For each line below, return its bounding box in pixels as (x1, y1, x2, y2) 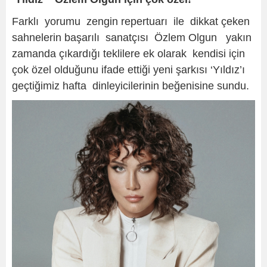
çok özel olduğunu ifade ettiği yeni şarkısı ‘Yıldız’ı (12, 63, 245, 76)
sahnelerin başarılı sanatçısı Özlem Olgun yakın (12, 31, 252, 44)
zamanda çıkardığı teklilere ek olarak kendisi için (12, 47, 245, 60)
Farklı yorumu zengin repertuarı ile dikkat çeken (12, 15, 250, 27)
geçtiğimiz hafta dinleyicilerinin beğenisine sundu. (12, 79, 249, 92)
